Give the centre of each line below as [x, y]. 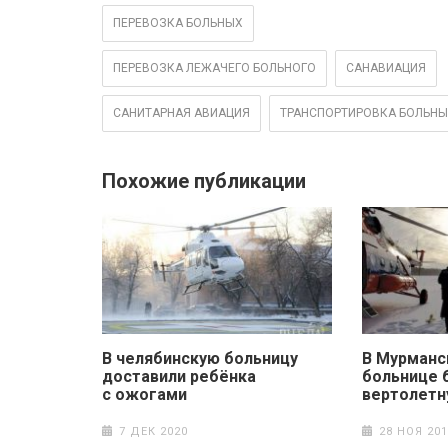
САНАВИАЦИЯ [386, 68]
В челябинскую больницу [200, 358]
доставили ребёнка [179, 376]
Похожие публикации [204, 181]
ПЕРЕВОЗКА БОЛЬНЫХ [178, 23]
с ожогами [144, 394]
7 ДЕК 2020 [153, 431]
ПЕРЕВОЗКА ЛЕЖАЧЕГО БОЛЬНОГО [214, 68]
